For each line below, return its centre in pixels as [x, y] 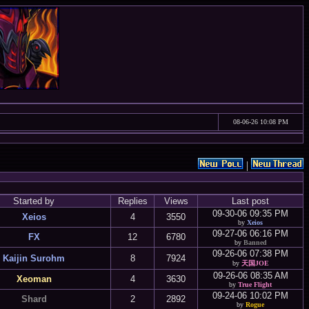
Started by [34, 201]
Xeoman [34, 279]
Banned [255, 242]
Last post [250, 201]
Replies [132, 201]
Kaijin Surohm [34, 258]
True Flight [255, 285]
